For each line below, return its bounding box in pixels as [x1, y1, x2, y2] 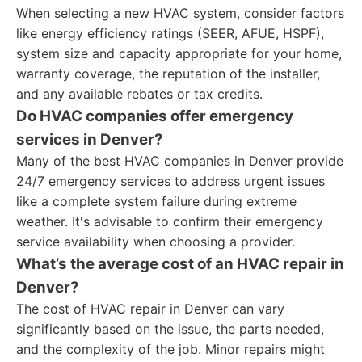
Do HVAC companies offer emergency [16, 107, 293, 125]
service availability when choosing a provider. [16, 234, 295, 250]
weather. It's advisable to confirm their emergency [16, 213, 323, 229]
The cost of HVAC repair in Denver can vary [16, 301, 284, 317]
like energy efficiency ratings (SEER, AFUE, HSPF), [16, 25, 324, 41]
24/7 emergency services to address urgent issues [16, 173, 325, 189]
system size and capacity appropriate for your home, [16, 45, 342, 61]
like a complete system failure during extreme [16, 193, 297, 209]
